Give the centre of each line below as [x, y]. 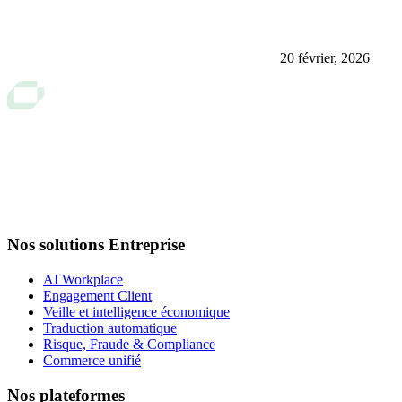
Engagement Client [97, 296]
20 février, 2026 [325, 57]
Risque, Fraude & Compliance [129, 345]
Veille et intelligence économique [136, 312]
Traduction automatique [110, 328]
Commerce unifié [92, 361]
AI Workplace [83, 280]
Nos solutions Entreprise [96, 245]
